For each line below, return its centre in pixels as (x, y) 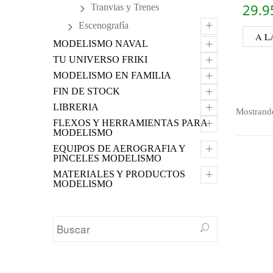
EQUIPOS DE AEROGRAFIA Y (119, 148)
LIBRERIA (76, 107)
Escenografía (104, 25)
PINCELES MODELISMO (107, 158)
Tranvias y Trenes (125, 7)
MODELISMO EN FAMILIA (112, 75)
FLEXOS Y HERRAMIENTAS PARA (130, 123)
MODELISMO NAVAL (101, 44)
